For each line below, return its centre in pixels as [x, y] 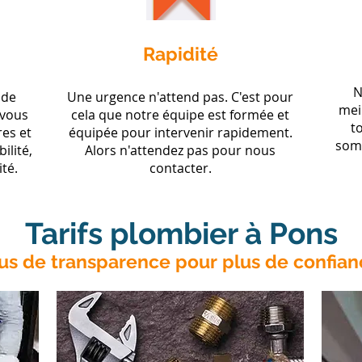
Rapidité [180, 54]
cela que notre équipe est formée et [180, 115]
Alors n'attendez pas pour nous [180, 150]
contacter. [180, 168]
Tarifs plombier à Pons [181, 234]
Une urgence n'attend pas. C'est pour [180, 97]
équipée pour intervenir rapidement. [180, 133]
